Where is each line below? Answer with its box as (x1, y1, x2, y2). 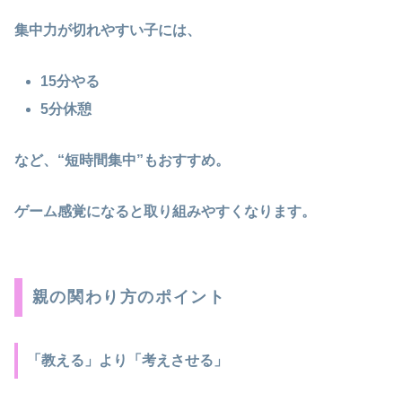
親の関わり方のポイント (31, 288, 226, 307)
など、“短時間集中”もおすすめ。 (14, 152, 230, 168)
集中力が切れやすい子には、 (14, 22, 201, 39)
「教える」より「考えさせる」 (26, 352, 228, 368)
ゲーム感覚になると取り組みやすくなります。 (14, 203, 316, 219)
